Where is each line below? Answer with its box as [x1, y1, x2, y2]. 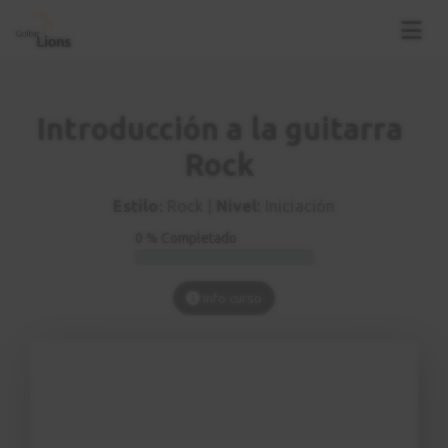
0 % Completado [134, 230, 238, 247]
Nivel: [215, 197, 262, 216]
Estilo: [113, 197, 163, 216]
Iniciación [261, 197, 335, 216]
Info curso [199, 290, 263, 307]
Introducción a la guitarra [36, 112, 404, 147]
